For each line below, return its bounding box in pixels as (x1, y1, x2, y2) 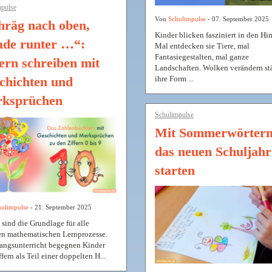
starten (155, 163, 195, 178)
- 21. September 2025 (28, 203, 92, 211)
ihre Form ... (155, 74, 194, 84)
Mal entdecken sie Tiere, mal (155, 41, 250, 51)
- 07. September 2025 (206, 15, 269, 23)
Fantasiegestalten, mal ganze (155, 52, 249, 62)
